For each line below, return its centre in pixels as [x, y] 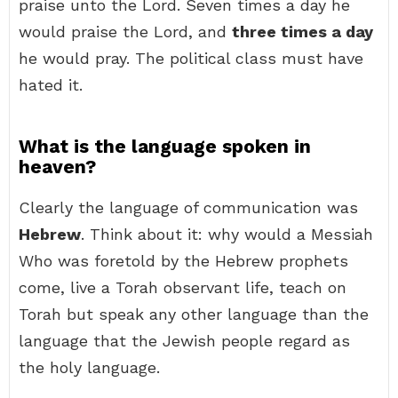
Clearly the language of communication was [188, 207]
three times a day [302, 32]
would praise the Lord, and [125, 32]
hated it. [51, 85]
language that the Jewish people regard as [184, 341]
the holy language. [89, 367]
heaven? [57, 167]
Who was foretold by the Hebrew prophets [183, 261]
